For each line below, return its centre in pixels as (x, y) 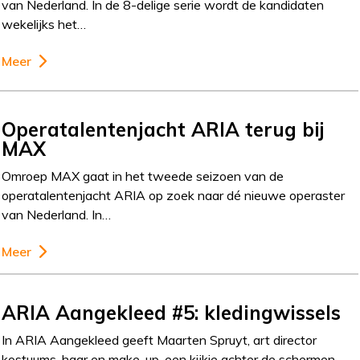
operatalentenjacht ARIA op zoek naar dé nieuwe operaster (174, 195)
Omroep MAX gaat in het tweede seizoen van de (143, 176)
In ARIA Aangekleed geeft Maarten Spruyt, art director (160, 340)
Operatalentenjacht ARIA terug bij (164, 129)
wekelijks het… (44, 24)
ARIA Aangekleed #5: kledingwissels (172, 312)
